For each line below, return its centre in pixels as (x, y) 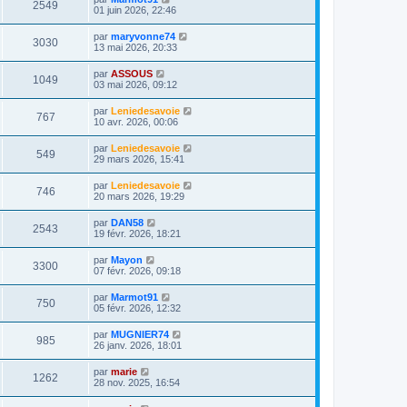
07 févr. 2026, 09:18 (137, 271)
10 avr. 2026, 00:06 (136, 122)
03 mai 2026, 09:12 (135, 84)
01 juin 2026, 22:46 (135, 10)
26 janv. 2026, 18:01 (138, 345)
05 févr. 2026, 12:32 (137, 308)
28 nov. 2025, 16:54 (137, 382)
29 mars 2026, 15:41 (139, 159)
